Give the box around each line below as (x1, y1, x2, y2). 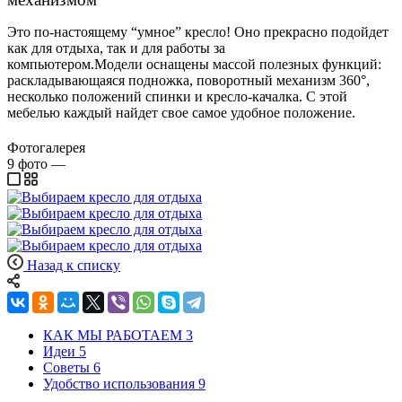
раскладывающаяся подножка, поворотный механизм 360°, (7, 72, 370, 88)
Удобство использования (43, 376, 195, 391)
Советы (43, 360, 90, 375)
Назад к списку (27, 258, 120, 273)
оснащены (143, 56, 209, 72)
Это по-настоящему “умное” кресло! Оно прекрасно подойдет (7, 23, 389, 39)
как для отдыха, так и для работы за (7, 39, 225, 56)
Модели (94, 56, 143, 72)
